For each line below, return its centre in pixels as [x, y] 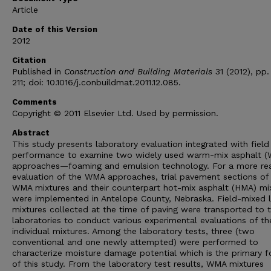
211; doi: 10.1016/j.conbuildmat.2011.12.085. [96, 82]
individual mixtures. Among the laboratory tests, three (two [133, 231]
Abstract [31, 133]
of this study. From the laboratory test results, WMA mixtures [138, 264]
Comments [34, 102]
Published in [38, 71]
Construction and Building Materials [138, 71]
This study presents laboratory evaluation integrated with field [141, 144]
